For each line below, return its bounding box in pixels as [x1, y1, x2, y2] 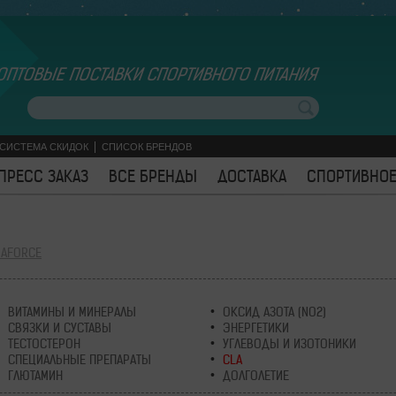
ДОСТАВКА [217, 166, 286, 187]
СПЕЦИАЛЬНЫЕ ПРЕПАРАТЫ [7, 352, 151, 368]
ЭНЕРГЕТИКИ [223, 320, 289, 336]
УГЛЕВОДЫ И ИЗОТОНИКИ [223, 336, 356, 352]
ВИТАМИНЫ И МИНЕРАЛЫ [7, 304, 136, 320]
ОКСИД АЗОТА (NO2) [223, 304, 326, 320]
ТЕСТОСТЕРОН [7, 336, 80, 352]
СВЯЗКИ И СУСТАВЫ [7, 320, 111, 336]
